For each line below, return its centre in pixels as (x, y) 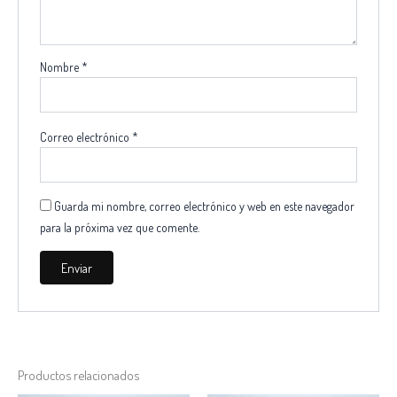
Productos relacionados (78, 374)
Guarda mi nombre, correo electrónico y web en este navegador (205, 206)
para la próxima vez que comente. (120, 228)
